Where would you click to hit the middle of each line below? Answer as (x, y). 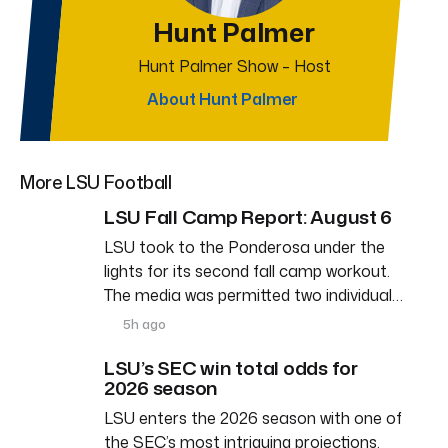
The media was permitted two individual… (253, 294)
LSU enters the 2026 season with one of (253, 417)
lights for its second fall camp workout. (247, 270)
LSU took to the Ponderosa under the (244, 246)
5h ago (143, 323)
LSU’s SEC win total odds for (231, 367)
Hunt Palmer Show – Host (234, 65)
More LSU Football (96, 181)
